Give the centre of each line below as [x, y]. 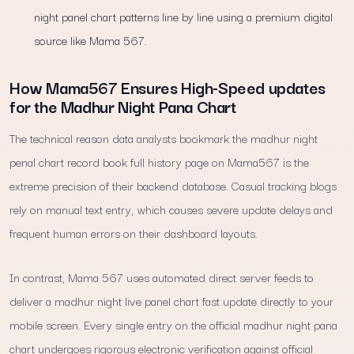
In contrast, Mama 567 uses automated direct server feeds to [162, 277]
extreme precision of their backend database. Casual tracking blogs [173, 185]
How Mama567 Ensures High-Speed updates [168, 87]
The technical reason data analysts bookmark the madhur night [164, 138]
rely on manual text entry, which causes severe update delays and [171, 209]
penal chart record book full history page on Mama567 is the [159, 162]
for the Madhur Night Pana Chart [123, 106]
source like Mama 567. [91, 40]
